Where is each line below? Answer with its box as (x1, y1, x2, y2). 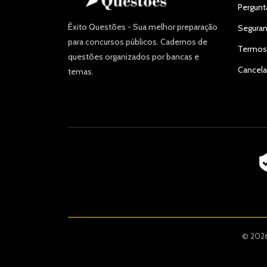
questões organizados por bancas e (68, 51, 199, 63)
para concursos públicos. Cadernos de (68, 36, 207, 48)
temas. (68, 66, 94, 77)
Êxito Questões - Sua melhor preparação (68, 21, 218, 33)
